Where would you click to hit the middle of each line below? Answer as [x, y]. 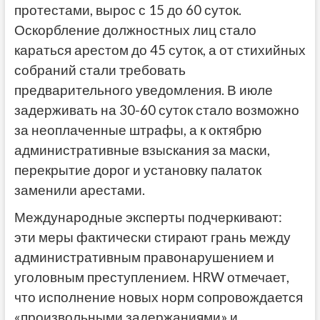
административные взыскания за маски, [142, 150]
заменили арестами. [79, 190]
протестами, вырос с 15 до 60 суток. [127, 10]
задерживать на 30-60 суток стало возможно [156, 110]
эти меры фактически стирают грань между [152, 237]
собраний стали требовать [100, 70]
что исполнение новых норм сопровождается [158, 297]
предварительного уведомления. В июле [143, 90]
